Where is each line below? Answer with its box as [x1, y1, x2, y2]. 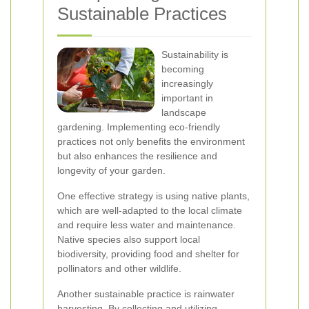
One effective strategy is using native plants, [57, 190, 250, 201]
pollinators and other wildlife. [57, 263, 181, 274]
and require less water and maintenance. [57, 219, 236, 230]
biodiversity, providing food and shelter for [57, 248, 239, 259]
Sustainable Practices [57, 3, 227, 24]
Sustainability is [161, 49, 228, 60]
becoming [161, 63, 204, 74]
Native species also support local [57, 234, 200, 245]
